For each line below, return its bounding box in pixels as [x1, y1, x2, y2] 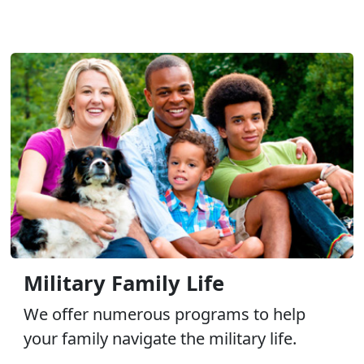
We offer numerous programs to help [24, 302, 305, 325]
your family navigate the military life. [24, 327, 297, 349]
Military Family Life [24, 268, 224, 297]
